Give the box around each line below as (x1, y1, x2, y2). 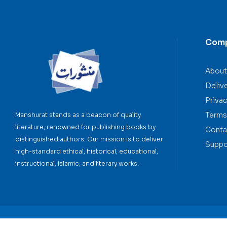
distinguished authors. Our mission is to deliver (15, 135, 163, 143)
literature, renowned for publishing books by (15, 123, 156, 131)
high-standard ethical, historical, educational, (15, 147, 158, 156)
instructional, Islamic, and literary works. (15, 160, 139, 168)
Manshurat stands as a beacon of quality (15, 111, 141, 119)
